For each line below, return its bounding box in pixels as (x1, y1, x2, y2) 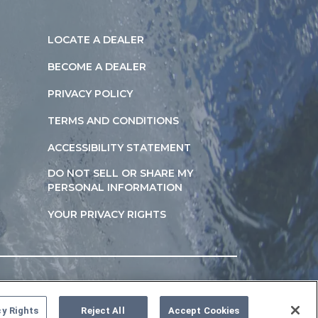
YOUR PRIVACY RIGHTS (48, 208, 166, 221)
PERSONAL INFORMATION (48, 181, 182, 194)
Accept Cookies (168, 305, 240, 316)
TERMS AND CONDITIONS (48, 114, 179, 127)
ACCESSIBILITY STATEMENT (48, 141, 191, 154)
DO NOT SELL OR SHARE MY (48, 167, 193, 180)
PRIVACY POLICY (48, 87, 133, 100)
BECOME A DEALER (48, 60, 146, 73)
